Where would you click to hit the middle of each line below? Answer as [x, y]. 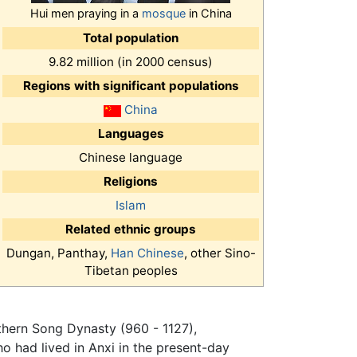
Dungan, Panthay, [58, 253]
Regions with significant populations [131, 86]
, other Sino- [220, 253]
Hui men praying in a [86, 14]
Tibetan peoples [131, 271]
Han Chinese [147, 253]
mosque [163, 14]
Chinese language [131, 158]
